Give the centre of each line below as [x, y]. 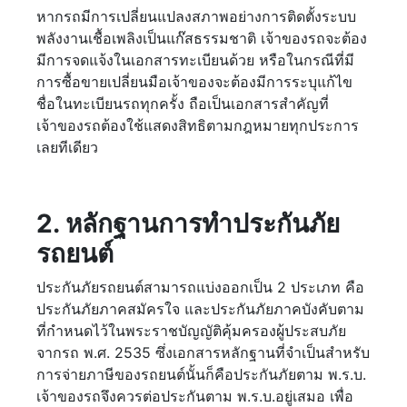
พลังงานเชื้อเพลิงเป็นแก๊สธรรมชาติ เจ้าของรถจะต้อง [202, 39]
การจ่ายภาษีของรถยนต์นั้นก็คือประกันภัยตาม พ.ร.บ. [201, 375]
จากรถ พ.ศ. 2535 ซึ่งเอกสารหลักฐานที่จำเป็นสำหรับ [203, 353]
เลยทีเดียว [67, 148]
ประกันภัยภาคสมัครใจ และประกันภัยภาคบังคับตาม [200, 309]
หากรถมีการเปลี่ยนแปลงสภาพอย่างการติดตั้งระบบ [196, 17]
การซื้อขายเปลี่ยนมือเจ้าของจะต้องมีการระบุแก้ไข [194, 82]
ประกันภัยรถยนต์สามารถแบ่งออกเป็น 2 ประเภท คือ [200, 288]
